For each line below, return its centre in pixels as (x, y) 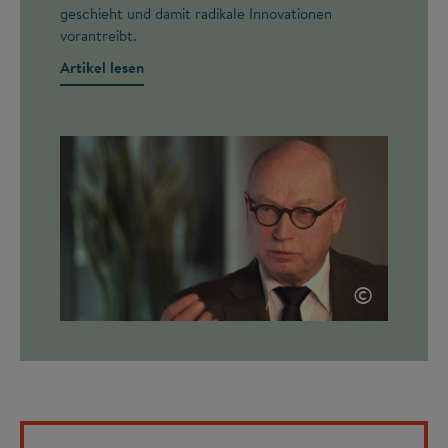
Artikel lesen (102, 67)
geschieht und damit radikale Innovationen (196, 13)
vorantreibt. (98, 35)
